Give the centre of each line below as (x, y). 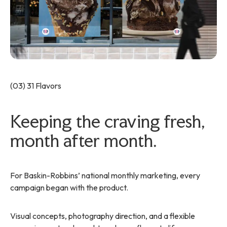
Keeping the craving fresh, (108, 122)
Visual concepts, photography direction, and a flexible (103, 216)
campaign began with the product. (69, 188)
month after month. (84, 141)
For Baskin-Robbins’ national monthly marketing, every (105, 176)
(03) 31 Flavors (36, 86)
